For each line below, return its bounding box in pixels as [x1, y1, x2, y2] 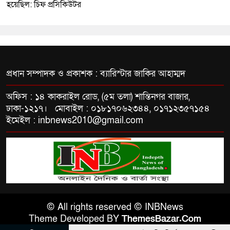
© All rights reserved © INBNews [47, 201, 183, 213]
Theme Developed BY [29, 213, 122, 225]
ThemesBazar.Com [122, 213, 201, 225]
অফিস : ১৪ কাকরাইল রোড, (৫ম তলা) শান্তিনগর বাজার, [6, 90, 190, 103]
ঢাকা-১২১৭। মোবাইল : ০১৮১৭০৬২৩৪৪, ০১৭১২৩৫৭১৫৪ [6, 102, 210, 114]
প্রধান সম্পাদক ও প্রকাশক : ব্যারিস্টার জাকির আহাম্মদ [6, 67, 185, 80]
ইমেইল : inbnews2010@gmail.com [6, 114, 143, 126]
